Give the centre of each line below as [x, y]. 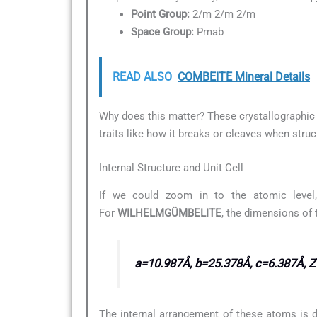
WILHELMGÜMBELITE [169, 213]
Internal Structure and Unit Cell [171, 167]
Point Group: [160, 14]
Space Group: [162, 31]
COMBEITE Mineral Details [244, 77]
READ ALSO [142, 77]
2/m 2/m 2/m [223, 14]
